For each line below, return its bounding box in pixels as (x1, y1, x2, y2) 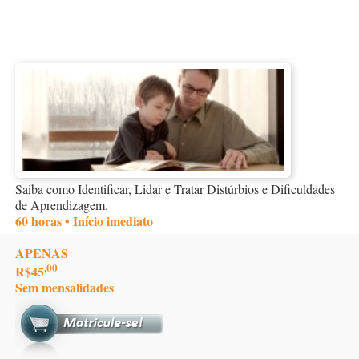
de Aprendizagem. (15, 196, 108, 213)
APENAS (15, 243, 68, 262)
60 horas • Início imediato (15, 211, 153, 230)
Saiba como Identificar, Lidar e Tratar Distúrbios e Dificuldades (15, 179, 335, 197)
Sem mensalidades (15, 277, 114, 296)
